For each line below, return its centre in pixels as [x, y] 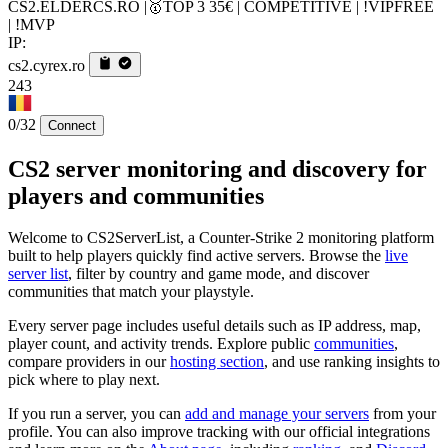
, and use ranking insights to [352, 362]
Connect [72, 125]
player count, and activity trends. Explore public [161, 344]
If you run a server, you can [96, 414]
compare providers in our [89, 362]
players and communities [136, 195]
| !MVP [31, 24]
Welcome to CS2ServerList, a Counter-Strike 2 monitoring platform [221, 238]
